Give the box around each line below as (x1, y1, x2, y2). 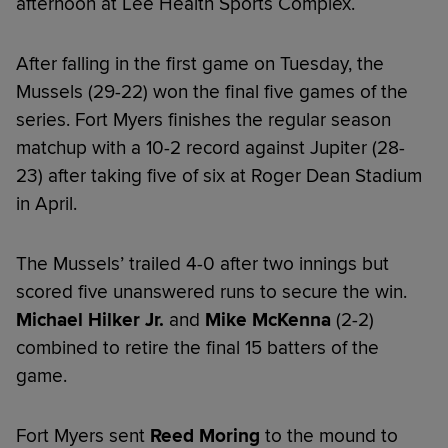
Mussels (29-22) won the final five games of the (16, 79, 408, 104)
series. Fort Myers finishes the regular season (16, 107, 391, 132)
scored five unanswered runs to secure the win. (16, 279, 407, 304)
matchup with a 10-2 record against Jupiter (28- (16, 135, 405, 160)
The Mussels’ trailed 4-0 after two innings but (16, 251, 389, 276)
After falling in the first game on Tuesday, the (16, 51, 384, 76)
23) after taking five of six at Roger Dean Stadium (16, 163, 422, 188)
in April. (16, 191, 77, 216)
